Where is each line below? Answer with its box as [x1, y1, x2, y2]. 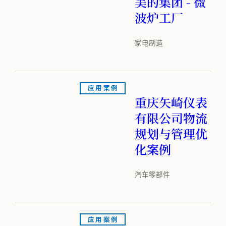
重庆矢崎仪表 [135, 93, 207, 111]
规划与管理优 [135, 124, 207, 142]
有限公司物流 [135, 108, 207, 127]
